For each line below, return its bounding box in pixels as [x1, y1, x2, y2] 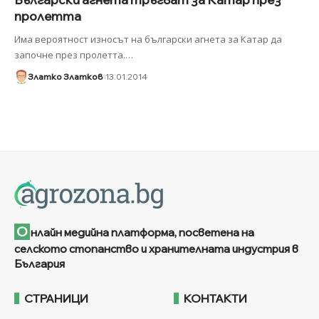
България [14, 257, 65, 271]
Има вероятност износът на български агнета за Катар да [14, 32, 282, 46]
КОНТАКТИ [184, 291, 247, 306]
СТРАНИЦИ [24, 291, 88, 306]
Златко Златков [27, 70, 103, 82]
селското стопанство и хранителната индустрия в [14, 242, 298, 256]
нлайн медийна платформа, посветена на [31, 226, 254, 240]
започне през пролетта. [14, 48, 125, 61]
